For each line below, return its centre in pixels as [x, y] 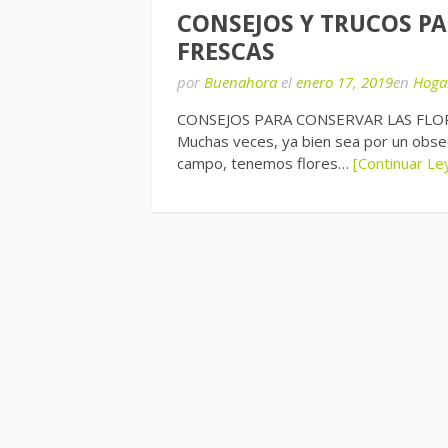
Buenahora [240, 82]
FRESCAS [226, 52]
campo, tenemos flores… [265, 163]
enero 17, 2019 [344, 82]
